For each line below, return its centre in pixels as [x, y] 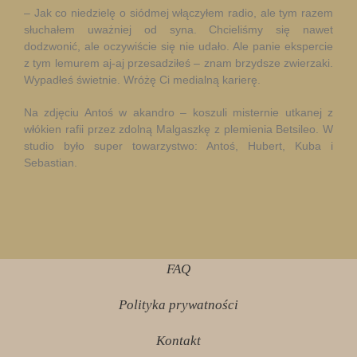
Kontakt [178, 341]
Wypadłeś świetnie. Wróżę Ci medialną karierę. [142, 80]
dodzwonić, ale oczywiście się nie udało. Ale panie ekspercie [178, 46]
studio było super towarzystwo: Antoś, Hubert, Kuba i [178, 146]
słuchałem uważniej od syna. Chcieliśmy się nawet [178, 29]
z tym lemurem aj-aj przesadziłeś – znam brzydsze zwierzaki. [178, 63]
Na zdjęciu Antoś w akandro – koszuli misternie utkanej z [178, 112]
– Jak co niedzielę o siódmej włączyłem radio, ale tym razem [178, 13]
